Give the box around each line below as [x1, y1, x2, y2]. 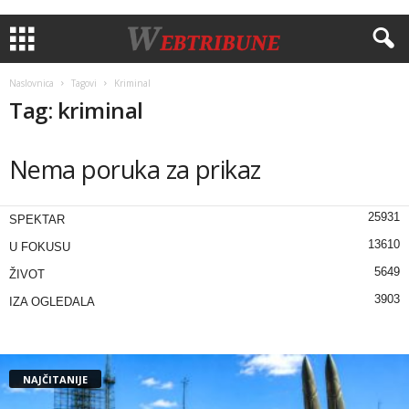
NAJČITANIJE [23, 372, 88, 386]
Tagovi [71, 77, 97, 89]
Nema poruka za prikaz [9, 152, 261, 186]
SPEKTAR [9, 213, 65, 226]
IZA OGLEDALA [9, 295, 95, 309]
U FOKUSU [9, 240, 70, 254]
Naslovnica [9, 77, 54, 89]
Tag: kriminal [9, 95, 143, 125]
